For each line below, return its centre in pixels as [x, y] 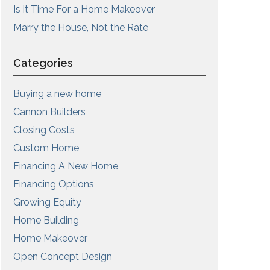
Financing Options [53, 184]
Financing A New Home [65, 166]
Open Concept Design [62, 256]
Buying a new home [57, 94]
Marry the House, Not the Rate [80, 27]
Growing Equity [47, 202]
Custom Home [46, 148]
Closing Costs [44, 130]
